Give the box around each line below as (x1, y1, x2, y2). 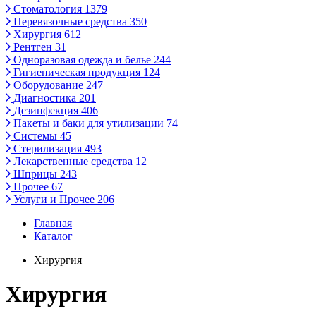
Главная (34, 217, 72, 229)
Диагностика (11, 92, 79, 104)
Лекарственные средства (11, 155, 135, 167)
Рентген (11, 41, 55, 53)
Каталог (34, 230, 73, 242)
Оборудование (11, 79, 86, 91)
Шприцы (11, 168, 60, 180)
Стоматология (11, 3, 85, 15)
